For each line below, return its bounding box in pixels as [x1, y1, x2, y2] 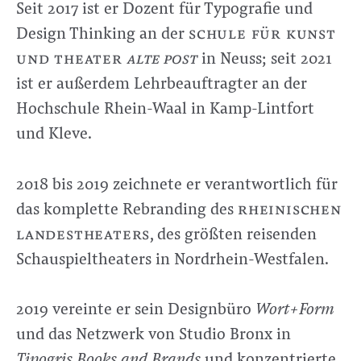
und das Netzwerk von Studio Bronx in [15, 321, 291, 343]
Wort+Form [255, 296, 334, 318]
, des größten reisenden [150, 221, 317, 243]
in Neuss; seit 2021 [197, 46, 332, 68]
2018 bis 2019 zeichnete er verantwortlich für [15, 171, 338, 193]
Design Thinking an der [15, 21, 189, 44]
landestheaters [15, 221, 151, 243]
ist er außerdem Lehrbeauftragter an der [15, 71, 307, 93]
